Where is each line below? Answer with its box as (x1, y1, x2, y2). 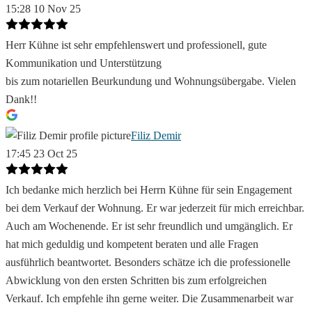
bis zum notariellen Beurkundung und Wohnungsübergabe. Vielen (6, 75, 296, 88)
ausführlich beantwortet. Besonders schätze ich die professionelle (6, 256, 290, 269)
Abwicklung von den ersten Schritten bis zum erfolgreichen (6, 274, 267, 287)
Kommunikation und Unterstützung (6, 57, 162, 70)
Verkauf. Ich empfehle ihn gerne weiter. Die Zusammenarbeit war (6, 292, 293, 305)
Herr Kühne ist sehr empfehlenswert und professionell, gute (6, 39, 267, 52)
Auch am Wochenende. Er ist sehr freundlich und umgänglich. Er (6, 220, 292, 233)
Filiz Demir (131, 130, 181, 142)
